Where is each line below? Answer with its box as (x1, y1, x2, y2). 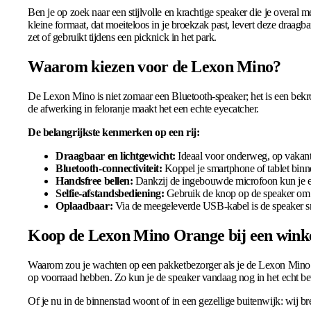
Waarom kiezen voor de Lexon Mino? (28, 58, 281, 76)
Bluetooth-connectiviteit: (56, 162, 162, 175)
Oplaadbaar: (56, 200, 113, 212)
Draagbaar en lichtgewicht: (56, 150, 176, 162)
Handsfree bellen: (56, 175, 133, 187)
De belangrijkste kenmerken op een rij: (28, 126, 200, 139)
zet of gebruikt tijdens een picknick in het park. (28, 31, 217, 44)
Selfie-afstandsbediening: (56, 187, 165, 200)
